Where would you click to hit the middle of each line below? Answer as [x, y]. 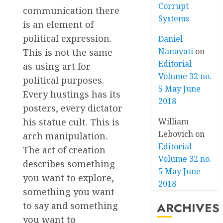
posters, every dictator [73, 108]
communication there [71, 10]
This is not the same [68, 52]
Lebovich [176, 134]
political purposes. [63, 80]
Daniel [171, 39]
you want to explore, [68, 177]
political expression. [67, 38]
